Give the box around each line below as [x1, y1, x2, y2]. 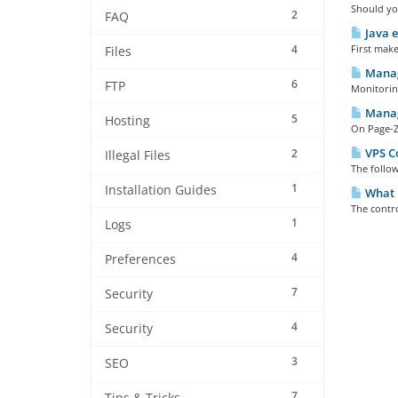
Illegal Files [105, 147, 171, 163]
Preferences [105, 251, 176, 267]
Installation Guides [105, 182, 217, 198]
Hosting [105, 113, 150, 129]
